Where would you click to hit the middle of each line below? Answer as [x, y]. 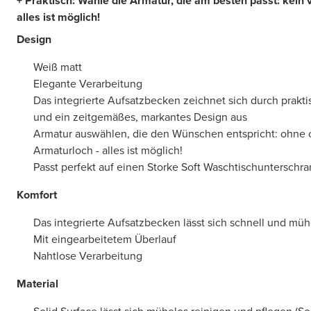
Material [37, 284]
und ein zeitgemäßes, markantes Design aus [140, 117]
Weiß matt [58, 67]
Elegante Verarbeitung [88, 84]
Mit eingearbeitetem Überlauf [105, 239]
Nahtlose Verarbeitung [88, 256]
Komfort [37, 195]
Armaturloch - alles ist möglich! [108, 151]
